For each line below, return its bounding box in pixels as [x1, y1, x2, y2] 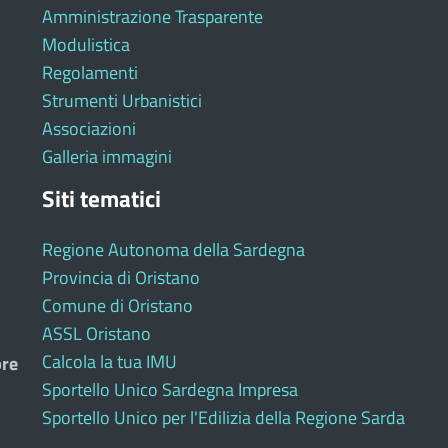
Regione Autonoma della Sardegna [41, 235, 305, 263]
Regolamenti [41, 58, 138, 86]
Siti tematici [41, 180, 161, 216]
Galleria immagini [41, 142, 172, 170]
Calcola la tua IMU [41, 347, 177, 375]
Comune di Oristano [41, 291, 193, 319]
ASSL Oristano [41, 319, 151, 347]
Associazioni [41, 114, 136, 142]
